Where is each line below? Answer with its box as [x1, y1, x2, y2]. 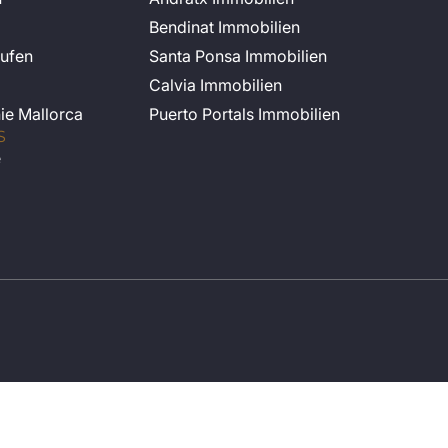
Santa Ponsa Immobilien [149, 46, 328, 67]
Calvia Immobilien [149, 75, 283, 96]
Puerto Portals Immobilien [149, 104, 341, 125]
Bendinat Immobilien [149, 17, 301, 38]
